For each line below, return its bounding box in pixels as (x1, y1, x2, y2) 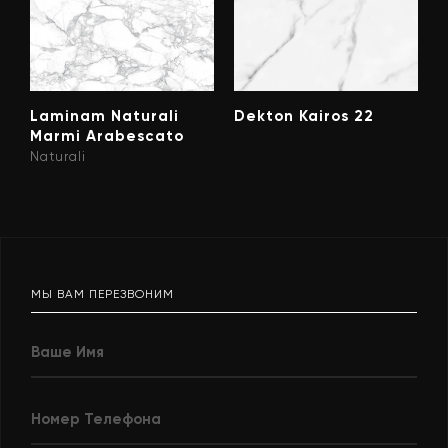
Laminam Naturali (30, 107, 179, 126)
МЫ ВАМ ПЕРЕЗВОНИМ (31, 287, 174, 302)
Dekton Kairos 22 (234, 107, 374, 126)
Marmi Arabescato (30, 127, 184, 146)
